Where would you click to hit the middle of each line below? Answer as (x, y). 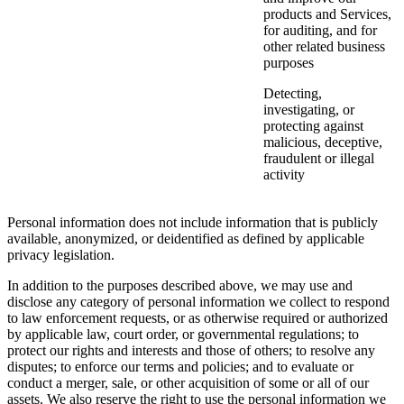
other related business (324, 47)
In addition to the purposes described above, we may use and (180, 286)
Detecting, (293, 94)
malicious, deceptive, (323, 142)
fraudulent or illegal (319, 159)
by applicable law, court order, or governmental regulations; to (183, 335)
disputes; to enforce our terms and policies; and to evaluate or (180, 367)
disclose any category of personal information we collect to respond (198, 302)
